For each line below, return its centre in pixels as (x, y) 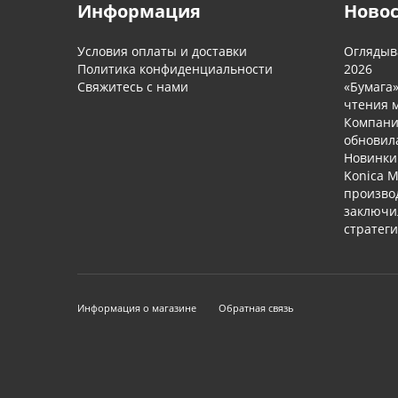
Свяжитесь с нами (133, 87)
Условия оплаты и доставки (162, 51)
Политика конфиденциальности (175, 69)
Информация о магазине (137, 308)
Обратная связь (256, 308)
